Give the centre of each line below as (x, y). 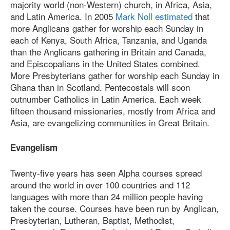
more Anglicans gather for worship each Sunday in (107, 28)
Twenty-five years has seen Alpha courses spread (106, 172)
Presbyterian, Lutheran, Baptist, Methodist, (92, 220)
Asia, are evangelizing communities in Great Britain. (110, 122)
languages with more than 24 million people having (107, 196)
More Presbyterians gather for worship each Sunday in (115, 75)
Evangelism (34, 148)
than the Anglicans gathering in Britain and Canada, (108, 51)
